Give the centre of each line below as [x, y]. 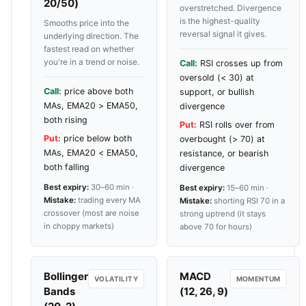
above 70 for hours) [216, 226]
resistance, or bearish [224, 153]
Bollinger [66, 276]
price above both [97, 91]
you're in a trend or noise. [92, 61]
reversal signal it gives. [223, 33]
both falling [67, 167]
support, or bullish [217, 92]
